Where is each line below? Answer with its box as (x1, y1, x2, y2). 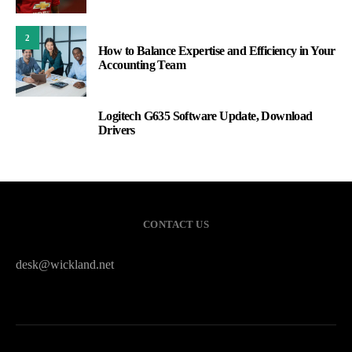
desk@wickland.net (16, 258, 114, 272)
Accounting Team (98, 58, 186, 72)
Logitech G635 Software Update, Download (98, 109, 313, 123)
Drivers (98, 123, 135, 137)
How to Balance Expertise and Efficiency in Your (98, 44, 335, 58)
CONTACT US (143, 218, 209, 231)
